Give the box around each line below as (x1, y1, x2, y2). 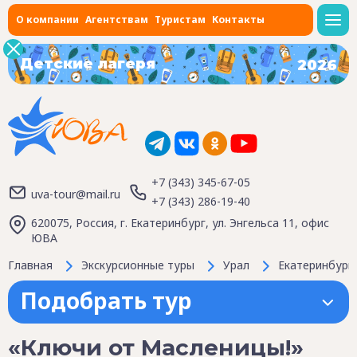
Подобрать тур (20, 285, 192, 316)
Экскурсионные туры (81, 257, 194, 273)
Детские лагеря (20, 55, 155, 73)
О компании (16, 13, 79, 26)
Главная (8, 257, 53, 273)
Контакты (212, 13, 265, 26)
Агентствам (85, 13, 148, 26)
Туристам (155, 13, 206, 26)
